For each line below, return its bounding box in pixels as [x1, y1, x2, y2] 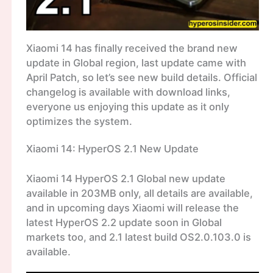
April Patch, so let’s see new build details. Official [26, 71, 257, 83]
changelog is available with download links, [26, 85, 230, 98]
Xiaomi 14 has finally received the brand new [26, 41, 238, 54]
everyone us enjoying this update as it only [26, 100, 229, 113]
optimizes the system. [26, 115, 132, 127]
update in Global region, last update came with [26, 56, 246, 69]
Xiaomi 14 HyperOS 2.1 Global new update [26, 172, 225, 185]
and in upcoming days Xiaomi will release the [26, 201, 239, 214]
